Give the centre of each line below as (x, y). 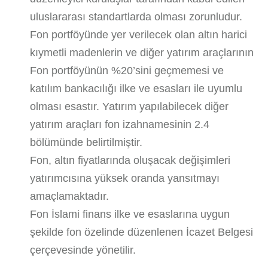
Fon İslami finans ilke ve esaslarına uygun (130, 214)
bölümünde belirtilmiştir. (86, 142)
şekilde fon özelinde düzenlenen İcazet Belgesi (142, 232)
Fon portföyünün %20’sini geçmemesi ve (127, 71)
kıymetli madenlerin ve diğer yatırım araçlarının (142, 53)
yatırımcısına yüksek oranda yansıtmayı (125, 178)
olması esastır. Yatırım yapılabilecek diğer (130, 106)
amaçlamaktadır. (70, 196)
